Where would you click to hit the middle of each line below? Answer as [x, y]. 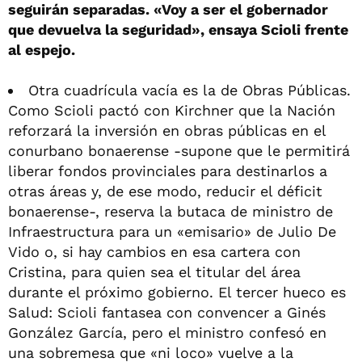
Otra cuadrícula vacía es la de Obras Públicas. [189, 90]
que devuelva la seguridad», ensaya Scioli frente [178, 29]
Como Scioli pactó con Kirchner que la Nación [172, 110]
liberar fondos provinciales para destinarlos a [168, 170]
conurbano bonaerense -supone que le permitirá [179, 150]
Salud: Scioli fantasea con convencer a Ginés [167, 312]
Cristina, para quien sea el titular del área [154, 271]
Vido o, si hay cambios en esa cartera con [154, 251]
